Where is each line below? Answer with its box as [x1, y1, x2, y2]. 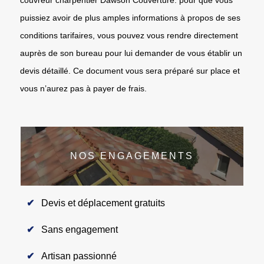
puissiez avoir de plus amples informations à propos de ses [20, 12, 240, 22]
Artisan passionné [41, 250, 117, 261]
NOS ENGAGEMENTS [70, 150, 194, 161]
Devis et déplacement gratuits [41, 197, 165, 208]
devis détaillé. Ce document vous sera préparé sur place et [20, 65, 240, 75]
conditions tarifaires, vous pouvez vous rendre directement [20, 30, 238, 40]
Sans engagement [41, 224, 118, 235]
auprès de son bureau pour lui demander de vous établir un [20, 48, 242, 58]
